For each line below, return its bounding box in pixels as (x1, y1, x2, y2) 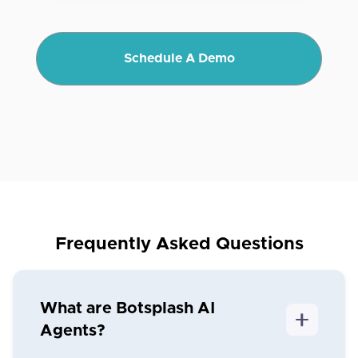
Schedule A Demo (123, 52, 235, 66)
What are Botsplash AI (40, 300, 215, 317)
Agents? (40, 323, 105, 340)
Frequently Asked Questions (54, 236, 304, 254)
